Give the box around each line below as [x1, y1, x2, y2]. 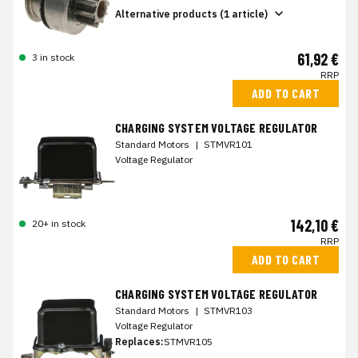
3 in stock [32, 51, 74, 64]
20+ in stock [32, 217, 86, 230]
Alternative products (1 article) [115, 7, 268, 20]
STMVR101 [204, 138, 253, 151]
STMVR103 [204, 304, 253, 317]
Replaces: [115, 336, 164, 348]
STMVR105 [164, 336, 213, 348]
